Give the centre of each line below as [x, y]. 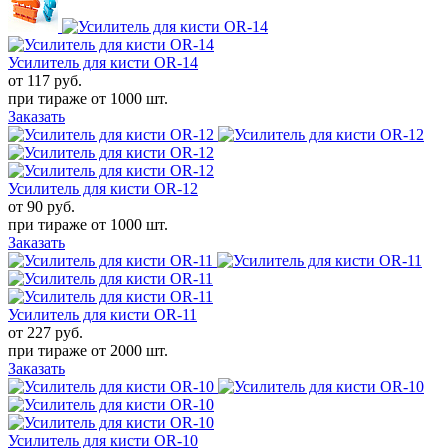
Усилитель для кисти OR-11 [102, 314]
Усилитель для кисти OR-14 [103, 62]
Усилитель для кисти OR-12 [103, 188]
